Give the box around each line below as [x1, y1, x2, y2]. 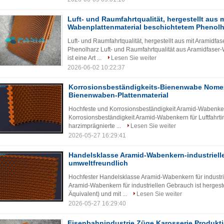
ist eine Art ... [67, 54, 103, 61]
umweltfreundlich [68, 159, 128, 167]
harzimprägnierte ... [68, 122, 122, 129]
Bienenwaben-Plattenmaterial [68, 91, 168, 99]
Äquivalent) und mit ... [68, 190, 128, 197]
